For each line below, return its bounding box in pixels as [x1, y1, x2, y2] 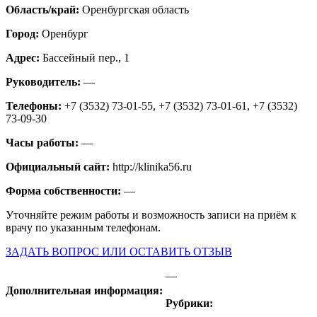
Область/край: [6, 3, 82, 16]
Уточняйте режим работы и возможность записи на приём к [6, 208, 296, 221]
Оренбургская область [82, 3, 189, 16]
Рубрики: [166, 297, 213, 310]
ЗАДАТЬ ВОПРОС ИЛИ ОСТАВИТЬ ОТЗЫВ [6, 245, 232, 258]
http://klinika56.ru [113, 160, 192, 173]
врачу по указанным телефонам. [6, 221, 161, 234]
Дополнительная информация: [6, 284, 166, 297]
